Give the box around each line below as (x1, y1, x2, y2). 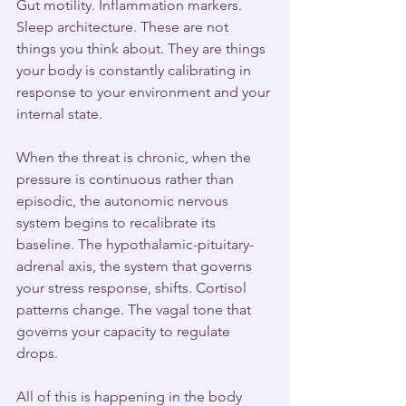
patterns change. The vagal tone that (16, 300, 255, 318)
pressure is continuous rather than (16, 169, 237, 188)
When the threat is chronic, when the (16, 148, 255, 166)
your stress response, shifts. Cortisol (16, 278, 250, 296)
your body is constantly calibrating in (16, 61, 255, 79)
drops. (16, 343, 58, 362)
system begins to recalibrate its (16, 213, 219, 231)
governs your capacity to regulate (16, 322, 234, 340)
